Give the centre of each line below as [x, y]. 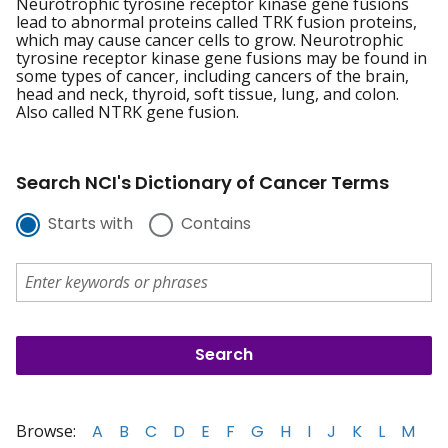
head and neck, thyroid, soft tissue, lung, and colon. [207, 94]
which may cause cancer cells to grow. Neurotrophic [209, 40]
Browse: [46, 430]
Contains [216, 224]
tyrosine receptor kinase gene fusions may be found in [221, 58]
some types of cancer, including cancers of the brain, [212, 76]
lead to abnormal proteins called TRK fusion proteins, [216, 22]
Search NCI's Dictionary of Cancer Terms [202, 183]
